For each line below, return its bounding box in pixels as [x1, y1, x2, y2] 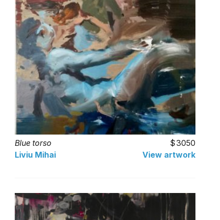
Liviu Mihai [15, 149, 56, 160]
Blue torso [15, 137, 52, 148]
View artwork [142, 149, 195, 160]
